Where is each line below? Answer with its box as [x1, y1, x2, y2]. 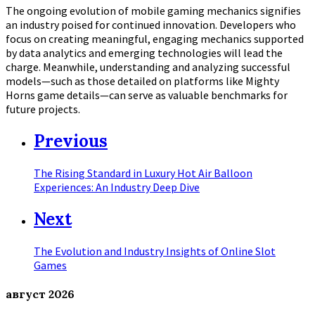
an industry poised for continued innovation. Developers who [6, 17, 296, 32]
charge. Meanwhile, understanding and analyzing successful [6, 59, 290, 74]
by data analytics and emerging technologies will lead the [6, 45, 283, 60]
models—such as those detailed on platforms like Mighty [6, 73, 279, 88]
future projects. [6, 101, 80, 116]
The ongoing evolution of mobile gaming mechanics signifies [6, 3, 301, 18]
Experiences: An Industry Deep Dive [34, 179, 200, 194]
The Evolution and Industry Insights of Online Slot [34, 243, 276, 258]
